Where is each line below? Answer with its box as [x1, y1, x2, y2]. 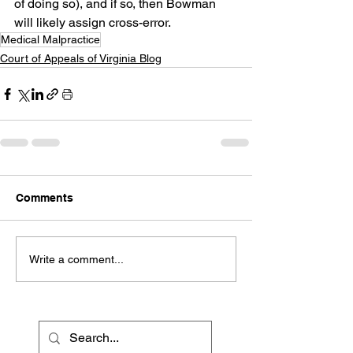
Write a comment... [29, 252, 124, 266]
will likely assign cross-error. [14, 15, 171, 30]
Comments [16, 191, 73, 204]
